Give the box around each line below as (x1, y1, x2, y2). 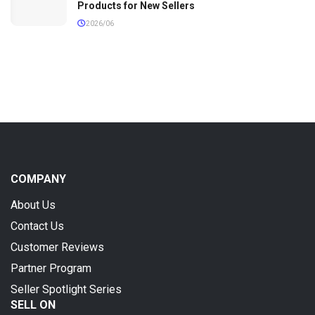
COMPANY (11, 172, 66, 186)
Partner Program (11, 261, 91, 275)
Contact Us (11, 219, 64, 233)
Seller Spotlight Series (11, 282, 122, 296)
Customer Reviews (11, 240, 104, 254)
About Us (11, 198, 56, 212)
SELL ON (11, 297, 56, 311)
